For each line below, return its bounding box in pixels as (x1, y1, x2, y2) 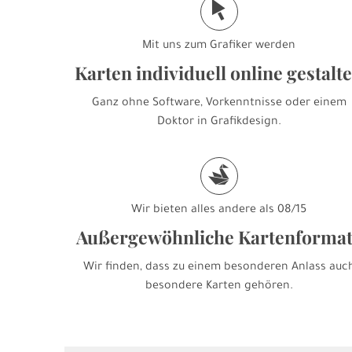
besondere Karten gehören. (145, 280, 293, 294)
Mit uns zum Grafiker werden (142, 40, 296, 53)
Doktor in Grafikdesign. (156, 116, 281, 130)
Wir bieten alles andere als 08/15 (131, 204, 307, 218)
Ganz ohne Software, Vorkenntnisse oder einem (91, 97, 346, 111)
